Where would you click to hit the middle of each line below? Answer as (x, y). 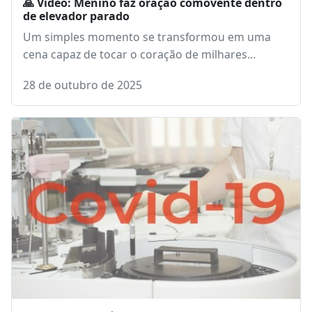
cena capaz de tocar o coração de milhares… (139, 54)
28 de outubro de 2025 (83, 85)
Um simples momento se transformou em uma (147, 37)
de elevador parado (76, 16)
